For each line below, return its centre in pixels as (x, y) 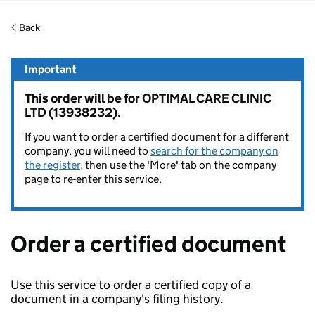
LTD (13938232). (73, 112)
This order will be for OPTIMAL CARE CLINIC (148, 98)
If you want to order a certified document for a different (157, 137)
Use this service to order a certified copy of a (131, 285)
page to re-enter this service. (93, 179)
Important (51, 69)
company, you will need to (88, 151)
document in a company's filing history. (117, 299)
